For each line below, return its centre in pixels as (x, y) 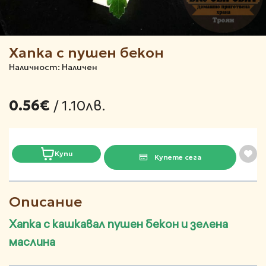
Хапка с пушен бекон (86, 53)
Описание (45, 202)
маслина (32, 242)
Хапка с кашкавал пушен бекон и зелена (118, 224)
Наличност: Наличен (53, 67)
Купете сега (177, 157)
